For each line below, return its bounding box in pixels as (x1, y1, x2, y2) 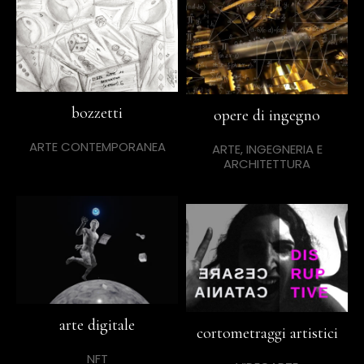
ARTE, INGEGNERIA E (211, 141, 323, 158)
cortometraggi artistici (196, 323, 338, 343)
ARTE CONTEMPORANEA (28, 137, 166, 155)
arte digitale (59, 314, 135, 335)
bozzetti (71, 102, 123, 123)
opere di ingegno (214, 106, 320, 126)
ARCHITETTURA (223, 155, 310, 173)
